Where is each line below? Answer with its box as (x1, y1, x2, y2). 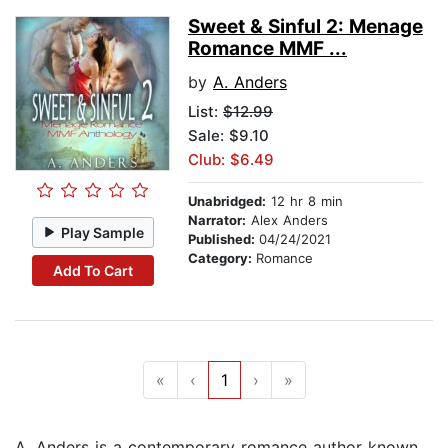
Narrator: (188, 212, 246, 229)
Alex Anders (246, 212, 328, 229)
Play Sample (61, 223, 145, 241)
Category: (188, 250, 256, 267)
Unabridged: (188, 193, 266, 210)
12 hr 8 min (266, 193, 343, 210)
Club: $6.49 (188, 150, 274, 170)
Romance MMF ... (188, 37, 347, 61)
